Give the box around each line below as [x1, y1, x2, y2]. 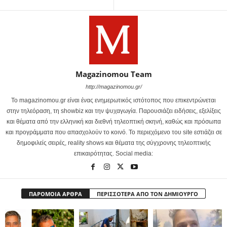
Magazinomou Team [75, 68, 152, 79]
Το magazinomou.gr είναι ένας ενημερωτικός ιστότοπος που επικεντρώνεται [11, 96, 216, 104]
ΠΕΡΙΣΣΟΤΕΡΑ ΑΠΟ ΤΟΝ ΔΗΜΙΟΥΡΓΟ [97, 190, 198, 198]
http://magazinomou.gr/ [85, 83, 142, 90]
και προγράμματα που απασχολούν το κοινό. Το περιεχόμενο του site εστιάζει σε [5, 128, 222, 136]
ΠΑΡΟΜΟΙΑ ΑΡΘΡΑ [29, 190, 82, 198]
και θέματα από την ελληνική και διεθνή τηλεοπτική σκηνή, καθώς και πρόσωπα [6, 118, 221, 125]
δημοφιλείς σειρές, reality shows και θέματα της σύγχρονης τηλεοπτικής [16, 139, 211, 146]
